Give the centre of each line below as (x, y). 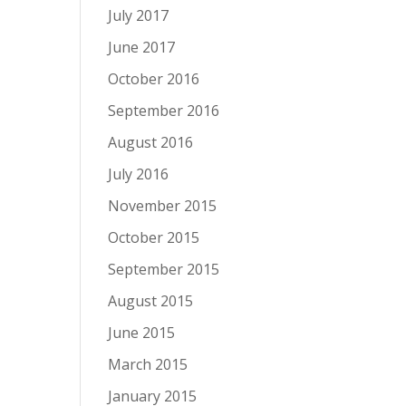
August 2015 (151, 301)
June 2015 (142, 333)
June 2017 (142, 47)
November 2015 (163, 206)
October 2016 (154, 79)
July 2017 (139, 15)
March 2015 (148, 364)
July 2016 (139, 174)
